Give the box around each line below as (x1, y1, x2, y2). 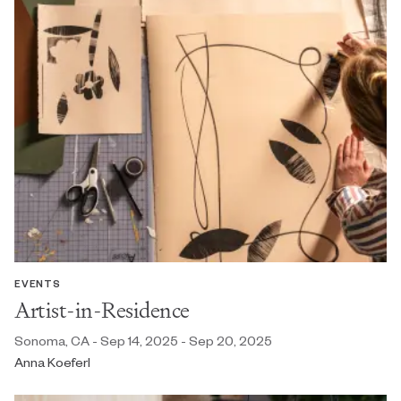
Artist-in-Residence (14, 294, 190, 328)
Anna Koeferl (14, 354, 90, 371)
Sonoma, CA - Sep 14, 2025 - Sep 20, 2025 (14, 332, 272, 350)
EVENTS (14, 277, 61, 291)
